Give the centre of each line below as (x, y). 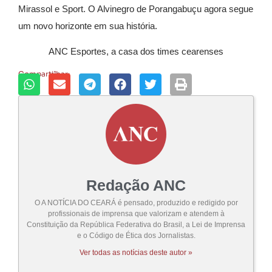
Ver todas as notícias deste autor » (136, 253)
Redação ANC (136, 185)
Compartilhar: (44, 74)
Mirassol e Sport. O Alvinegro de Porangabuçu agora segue (136, 8)
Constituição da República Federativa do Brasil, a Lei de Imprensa (136, 225)
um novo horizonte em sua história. (88, 25)
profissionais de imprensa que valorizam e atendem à (136, 214)
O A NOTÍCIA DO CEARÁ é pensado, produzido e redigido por (136, 203)
